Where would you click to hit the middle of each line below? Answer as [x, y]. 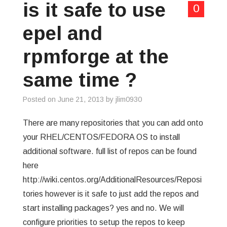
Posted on [40, 99]
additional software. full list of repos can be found [109, 151]
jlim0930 [128, 99]
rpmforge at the [96, 56]
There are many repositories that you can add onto [113, 123]
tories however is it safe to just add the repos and [110, 194]
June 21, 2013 [81, 99]
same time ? [80, 80]
